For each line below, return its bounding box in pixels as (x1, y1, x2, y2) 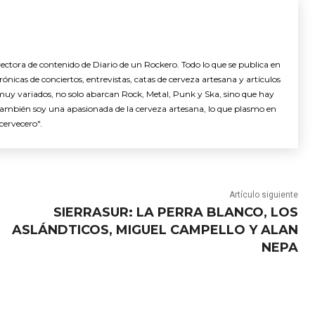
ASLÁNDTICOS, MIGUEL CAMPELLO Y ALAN (11, 221, 298, 238)
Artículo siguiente (229, 189, 298, 200)
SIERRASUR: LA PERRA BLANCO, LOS (53, 204, 298, 220)
